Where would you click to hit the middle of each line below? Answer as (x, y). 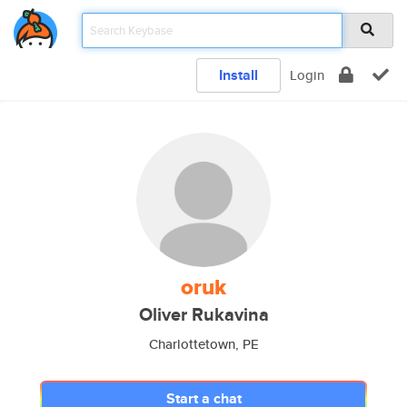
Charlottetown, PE (203, 344)
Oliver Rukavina (203, 315)
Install (238, 75)
